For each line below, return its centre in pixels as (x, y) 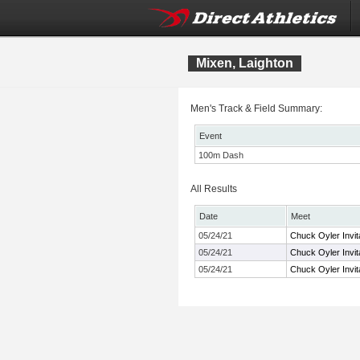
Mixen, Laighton (245, 63)
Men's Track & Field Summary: (256, 108)
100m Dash (221, 155)
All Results (214, 189)
